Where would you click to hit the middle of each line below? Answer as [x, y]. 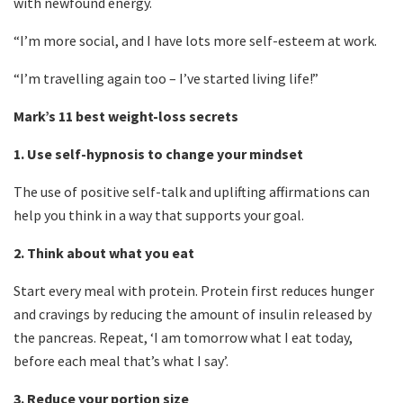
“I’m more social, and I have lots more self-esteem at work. [195, 41]
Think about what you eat [111, 253]
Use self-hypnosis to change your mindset [165, 154]
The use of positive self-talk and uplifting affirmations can [192, 192]
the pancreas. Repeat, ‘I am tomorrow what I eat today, [183, 338]
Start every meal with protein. [106, 291]
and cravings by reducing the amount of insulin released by [193, 314]
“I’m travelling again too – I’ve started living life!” [166, 79]
